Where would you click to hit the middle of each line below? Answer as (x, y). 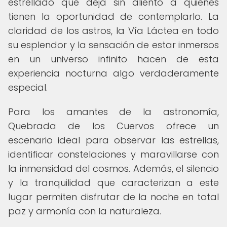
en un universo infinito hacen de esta (113, 59)
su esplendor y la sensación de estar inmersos (113, 45)
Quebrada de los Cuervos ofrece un (113, 126)
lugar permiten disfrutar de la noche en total (113, 197)
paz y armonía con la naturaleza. (85, 211)
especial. (28, 87)
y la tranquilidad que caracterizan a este (113, 183)
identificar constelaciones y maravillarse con (113, 154)
